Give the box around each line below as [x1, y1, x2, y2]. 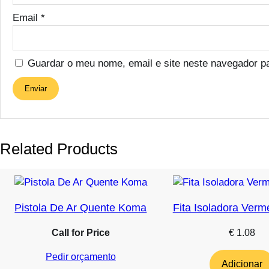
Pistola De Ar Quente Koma [14, 201, 147, 214]
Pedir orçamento [45, 251, 116, 262]
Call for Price [51, 227, 110, 238]
